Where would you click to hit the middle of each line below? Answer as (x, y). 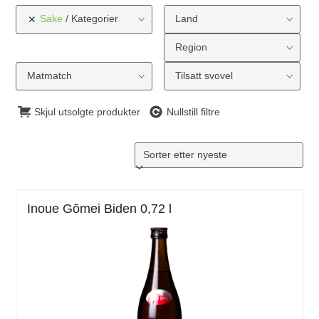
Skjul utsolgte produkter (88, 112)
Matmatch (50, 76)
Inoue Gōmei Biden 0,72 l (100, 208)
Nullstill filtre (194, 112)
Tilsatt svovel (204, 76)
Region (191, 48)
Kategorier (95, 19)
